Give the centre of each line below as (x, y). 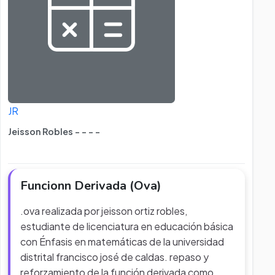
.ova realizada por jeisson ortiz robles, (104, 211)
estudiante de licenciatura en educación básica (127, 226)
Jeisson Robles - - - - (54, 131)
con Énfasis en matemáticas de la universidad (122, 242)
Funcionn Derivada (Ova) (91, 186)
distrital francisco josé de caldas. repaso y (114, 257)
